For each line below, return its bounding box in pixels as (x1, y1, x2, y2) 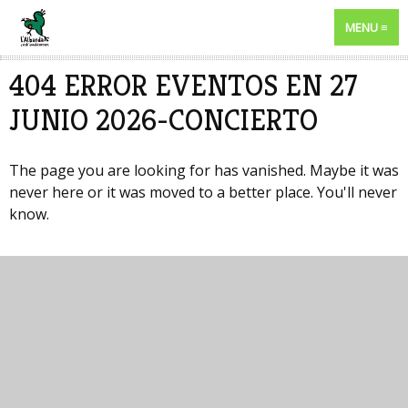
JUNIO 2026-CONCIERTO (9, 102, 318, 139)
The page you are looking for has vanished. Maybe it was (9, 160, 399, 181)
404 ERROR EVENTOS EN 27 (9, 67, 357, 105)
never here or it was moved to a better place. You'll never (9, 182, 397, 203)
